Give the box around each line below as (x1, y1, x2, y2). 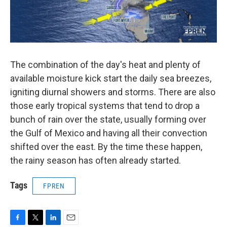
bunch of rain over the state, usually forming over (10, 113, 206, 125)
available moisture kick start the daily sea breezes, (10, 72, 211, 84)
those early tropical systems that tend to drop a (10, 100, 200, 111)
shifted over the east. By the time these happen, (10, 141, 202, 152)
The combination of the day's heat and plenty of (10, 59, 201, 70)
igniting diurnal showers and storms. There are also (10, 86, 215, 97)
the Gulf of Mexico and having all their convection (10, 127, 207, 138)
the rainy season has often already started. (10, 155, 181, 166)
